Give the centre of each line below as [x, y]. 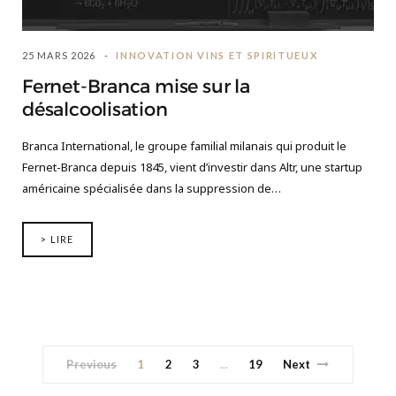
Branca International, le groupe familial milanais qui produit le [184, 146]
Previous [92, 365]
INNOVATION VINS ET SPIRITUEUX [217, 56]
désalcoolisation [95, 110]
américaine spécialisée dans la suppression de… [152, 189]
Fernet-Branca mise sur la [136, 87]
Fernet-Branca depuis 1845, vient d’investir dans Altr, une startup [192, 168]
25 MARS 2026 [59, 56]
